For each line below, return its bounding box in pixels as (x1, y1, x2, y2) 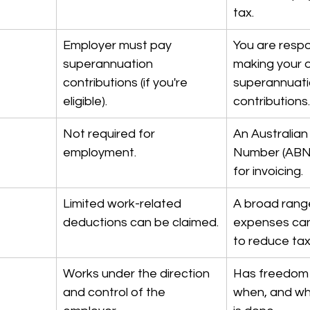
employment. (63, 146, 136, 159)
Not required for (63, 127, 158, 140)
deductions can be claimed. (63, 216, 219, 229)
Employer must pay (63, 39, 174, 52)
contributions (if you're (63, 76, 190, 89)
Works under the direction (63, 267, 212, 280)
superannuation (63, 57, 156, 71)
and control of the (63, 286, 168, 299)
